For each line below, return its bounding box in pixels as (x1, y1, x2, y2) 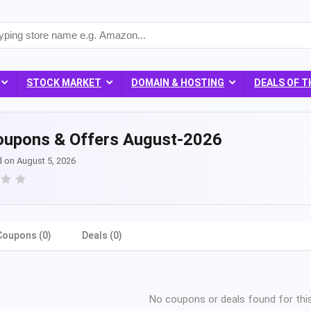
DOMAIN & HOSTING (131, 77, 224, 88)
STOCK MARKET (26, 77, 101, 88)
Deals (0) (82, 230, 122, 241)
